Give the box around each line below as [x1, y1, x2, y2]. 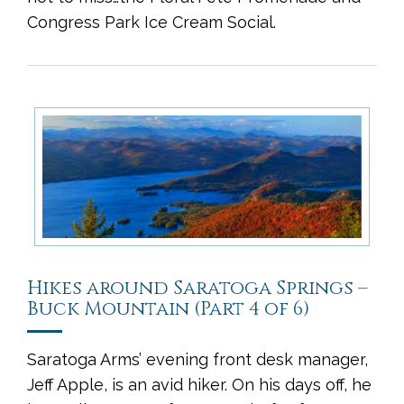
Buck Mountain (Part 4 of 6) [27, 297, 309, 323]
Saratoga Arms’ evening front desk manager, [27, 350, 368, 370]
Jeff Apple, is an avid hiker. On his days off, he [27, 375, 372, 395]
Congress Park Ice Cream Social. [27, 13, 276, 32]
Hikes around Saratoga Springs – [27, 276, 368, 302]
